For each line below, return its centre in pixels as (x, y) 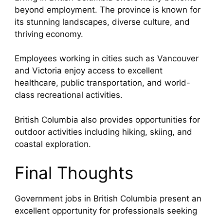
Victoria (47, 71)
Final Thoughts (74, 173)
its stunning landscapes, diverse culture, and (102, 22)
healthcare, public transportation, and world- (102, 83)
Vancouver (178, 58)
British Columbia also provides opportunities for (107, 119)
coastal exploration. (53, 144)
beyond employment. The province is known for (108, 9)
